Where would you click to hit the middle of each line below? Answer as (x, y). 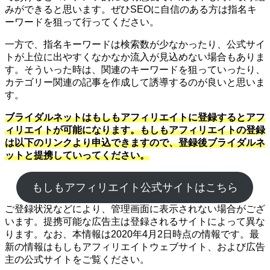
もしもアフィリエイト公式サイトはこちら (135, 187)
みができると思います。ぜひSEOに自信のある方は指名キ (131, 9)
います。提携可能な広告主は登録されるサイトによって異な (135, 221)
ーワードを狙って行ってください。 (82, 22)
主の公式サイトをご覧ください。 (77, 259)
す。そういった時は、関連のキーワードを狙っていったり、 (135, 69)
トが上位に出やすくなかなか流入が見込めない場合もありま (135, 57)
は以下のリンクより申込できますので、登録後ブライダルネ (135, 142)
